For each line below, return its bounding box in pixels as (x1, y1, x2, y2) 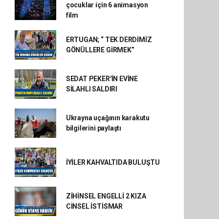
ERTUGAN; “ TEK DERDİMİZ (66, 36, 152, 44)
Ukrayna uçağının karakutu (66, 114, 150, 122)
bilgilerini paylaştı (66, 124, 121, 132)
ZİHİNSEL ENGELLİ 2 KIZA (66, 192, 146, 200)
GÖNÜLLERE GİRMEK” (66, 46, 134, 54)
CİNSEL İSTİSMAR (66, 202, 123, 210)
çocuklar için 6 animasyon (66, 1, 149, 9)
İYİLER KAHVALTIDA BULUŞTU (66, 158, 160, 166)
